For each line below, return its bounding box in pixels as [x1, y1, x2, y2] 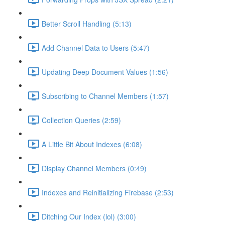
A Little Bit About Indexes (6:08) [42, 139, 142, 149]
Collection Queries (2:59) [42, 115, 121, 125]
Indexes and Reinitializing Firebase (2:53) [42, 187, 174, 197]
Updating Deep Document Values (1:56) [42, 66, 168, 77]
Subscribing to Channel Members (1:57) [42, 90, 169, 101]
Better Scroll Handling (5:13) [42, 18, 132, 29]
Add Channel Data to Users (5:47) [42, 42, 150, 53]
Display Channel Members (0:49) [42, 163, 147, 173]
